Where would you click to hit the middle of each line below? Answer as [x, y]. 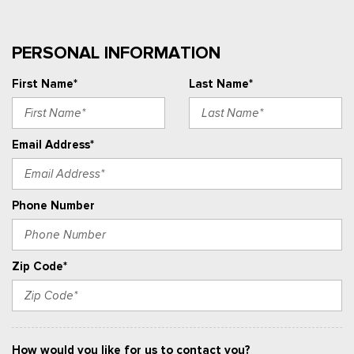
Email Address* [53, 145]
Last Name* [221, 84]
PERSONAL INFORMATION [116, 53]
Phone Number [53, 206]
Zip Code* [40, 267]
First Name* [45, 84]
